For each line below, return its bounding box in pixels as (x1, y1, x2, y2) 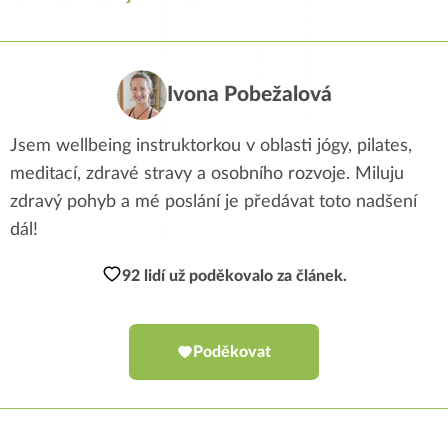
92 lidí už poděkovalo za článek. (121, 268, 347, 285)
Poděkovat (193, 344, 271, 361)
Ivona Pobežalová (166, 84, 332, 106)
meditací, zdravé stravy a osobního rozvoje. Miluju (10, 165, 404, 184)
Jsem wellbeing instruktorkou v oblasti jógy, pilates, (10, 137, 412, 156)
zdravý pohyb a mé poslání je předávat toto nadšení (10, 193, 417, 212)
